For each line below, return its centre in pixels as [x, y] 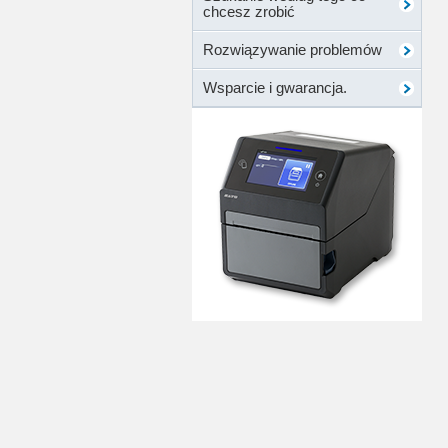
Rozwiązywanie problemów [292, 49]
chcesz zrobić [249, 11]
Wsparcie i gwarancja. [275, 87]
